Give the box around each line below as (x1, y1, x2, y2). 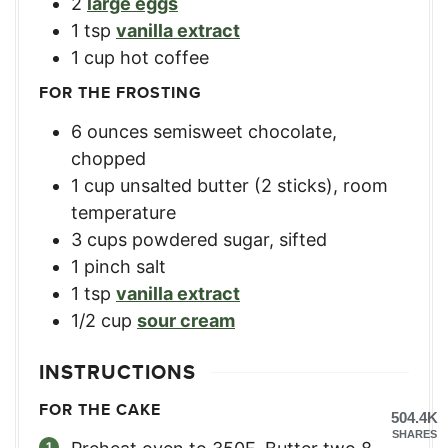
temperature (71, 202, 176, 224)
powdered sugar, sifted (132, 229, 327, 251)
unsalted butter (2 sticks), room (120, 175, 388, 197)
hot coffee (120, 46, 209, 68)
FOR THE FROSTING (39, 81, 202, 105)
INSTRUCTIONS (39, 357, 196, 388)
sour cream (137, 310, 235, 332)
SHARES (392, 428, 437, 440)
